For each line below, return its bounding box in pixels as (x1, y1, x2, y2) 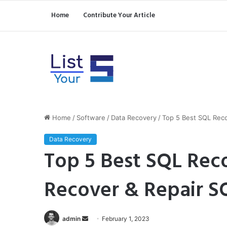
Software (77, 113, 105, 122)
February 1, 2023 (102, 215, 149, 222)
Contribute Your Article (83, 10, 155, 21)
